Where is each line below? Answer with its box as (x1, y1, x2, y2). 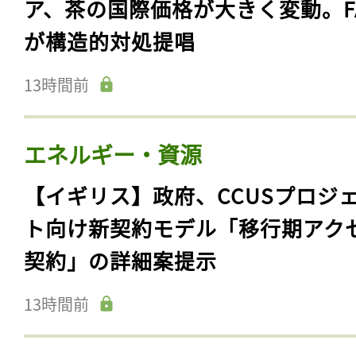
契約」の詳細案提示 (24, 246, 217, 276)
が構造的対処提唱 (24, 26, 195, 56)
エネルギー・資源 (24, 138, 202, 171)
